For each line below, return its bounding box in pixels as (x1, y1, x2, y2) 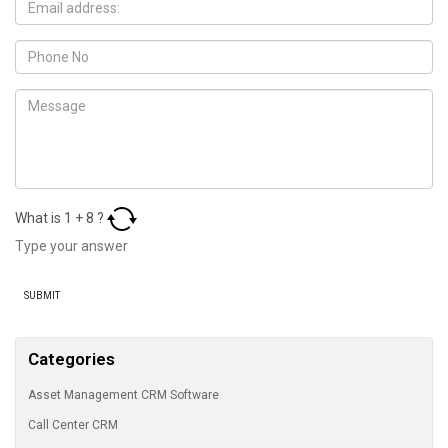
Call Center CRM (28, 418, 121, 433)
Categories (28, 349, 115, 370)
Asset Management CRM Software (28, 388, 222, 403)
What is (15, 209, 64, 226)
